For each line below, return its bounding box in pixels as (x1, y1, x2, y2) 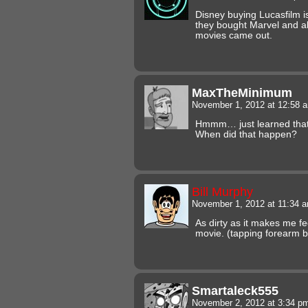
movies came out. (195, 30, 272, 41)
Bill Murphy (192, 184, 253, 199)
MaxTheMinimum (192, 85, 292, 100)
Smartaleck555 (192, 283, 278, 298)
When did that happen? (195, 129, 297, 140)
